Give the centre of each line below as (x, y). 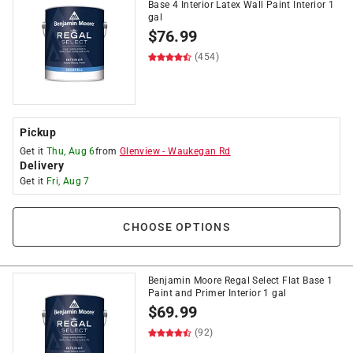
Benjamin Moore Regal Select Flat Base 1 (241, 281)
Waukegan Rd (199, 151)
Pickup (38, 132)
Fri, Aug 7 (68, 181)
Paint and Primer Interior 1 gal (217, 293)
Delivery (42, 165)
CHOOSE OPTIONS (176, 227)
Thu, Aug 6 (71, 151)
